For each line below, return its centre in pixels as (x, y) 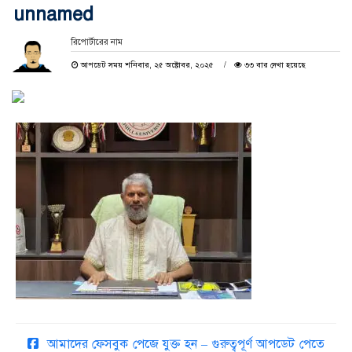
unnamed (53, 15)
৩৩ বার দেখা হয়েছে (273, 65)
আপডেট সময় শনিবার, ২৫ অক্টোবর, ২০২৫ (147, 65)
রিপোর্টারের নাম (96, 42)
